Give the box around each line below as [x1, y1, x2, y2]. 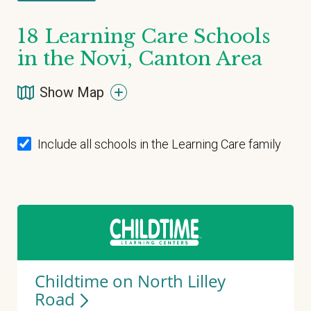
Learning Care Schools [39, 24, 270, 49]
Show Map [36, 84, 108, 101]
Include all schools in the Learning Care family [37, 137, 282, 151]
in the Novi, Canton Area [17, 47, 262, 71]
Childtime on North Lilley [35, 269, 226, 293]
